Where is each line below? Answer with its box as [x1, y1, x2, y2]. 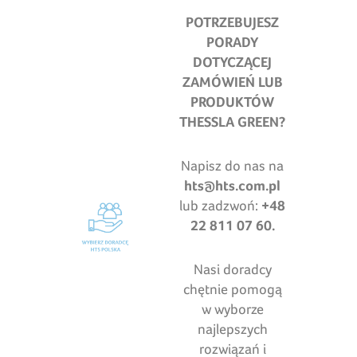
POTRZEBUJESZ [186, 14, 280, 31]
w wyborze [201, 300, 264, 318]
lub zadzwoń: [179, 197, 262, 214]
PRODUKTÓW [190, 93, 275, 111]
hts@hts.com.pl [184, 177, 281, 194]
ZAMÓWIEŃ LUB [182, 73, 283, 91]
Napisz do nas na [181, 157, 284, 175]
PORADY [206, 33, 259, 51]
